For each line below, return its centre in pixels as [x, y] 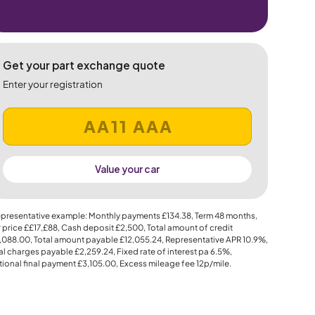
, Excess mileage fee [156, 264]
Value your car [127, 169]
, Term [202, 216]
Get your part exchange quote [84, 65]
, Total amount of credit [188, 228]
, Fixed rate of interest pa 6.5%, [172, 252]
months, [240, 216]
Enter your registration [52, 84]
